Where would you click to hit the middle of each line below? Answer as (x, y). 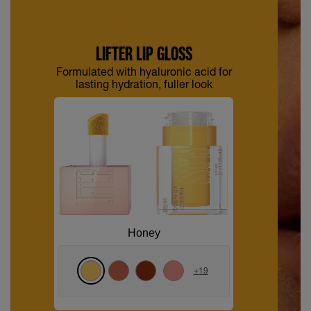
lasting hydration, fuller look (144, 84)
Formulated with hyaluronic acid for (144, 72)
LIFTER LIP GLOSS (144, 53)
